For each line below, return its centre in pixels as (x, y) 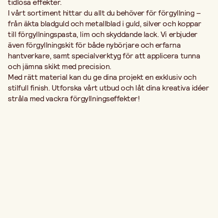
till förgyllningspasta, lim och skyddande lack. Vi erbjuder (103, 34)
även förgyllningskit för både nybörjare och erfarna (94, 45)
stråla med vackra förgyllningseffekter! (74, 98)
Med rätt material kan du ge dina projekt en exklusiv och (102, 77)
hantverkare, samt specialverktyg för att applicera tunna (104, 55)
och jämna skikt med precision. (60, 66)
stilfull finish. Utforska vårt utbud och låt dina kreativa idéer (109, 88)
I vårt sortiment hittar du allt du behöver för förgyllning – (104, 13)
